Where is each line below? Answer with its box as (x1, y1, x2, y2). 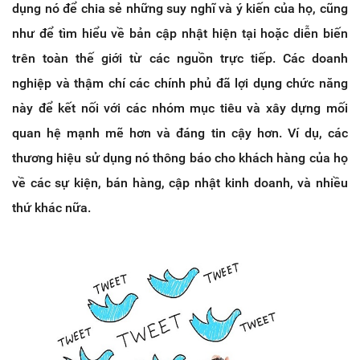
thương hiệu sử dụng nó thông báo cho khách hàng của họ (12, 150, 348, 166)
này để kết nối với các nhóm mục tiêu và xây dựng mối (12, 100, 348, 117)
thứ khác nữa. (12, 200, 91, 216)
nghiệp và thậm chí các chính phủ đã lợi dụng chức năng (12, 76, 348, 92)
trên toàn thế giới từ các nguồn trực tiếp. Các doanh (12, 51, 348, 67)
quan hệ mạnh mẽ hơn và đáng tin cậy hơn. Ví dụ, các (12, 125, 348, 141)
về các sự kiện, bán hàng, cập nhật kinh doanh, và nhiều (12, 175, 348, 191)
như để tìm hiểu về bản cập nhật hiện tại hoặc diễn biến (12, 26, 348, 42)
